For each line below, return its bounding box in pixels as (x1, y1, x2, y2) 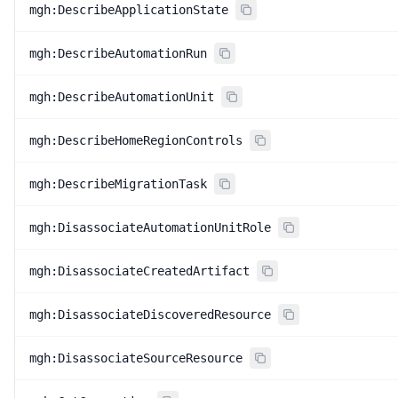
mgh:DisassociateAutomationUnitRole (29, 220, 271, 235)
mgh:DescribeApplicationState (29, 3, 228, 17)
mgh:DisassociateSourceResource (29, 351, 243, 365)
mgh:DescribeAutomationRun (29, 46, 207, 60)
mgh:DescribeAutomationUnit (29, 90, 214, 104)
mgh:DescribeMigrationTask (29, 177, 207, 191)
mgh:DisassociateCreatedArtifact (29, 264, 250, 278)
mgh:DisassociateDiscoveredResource (29, 307, 271, 322)
